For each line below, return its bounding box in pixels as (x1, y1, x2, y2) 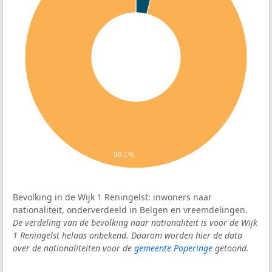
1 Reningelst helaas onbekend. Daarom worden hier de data (13, 229, 242, 242)
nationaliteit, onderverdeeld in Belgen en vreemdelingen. (13, 204, 248, 216)
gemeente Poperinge (134, 242, 212, 254)
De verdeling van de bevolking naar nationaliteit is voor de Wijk (13, 217, 257, 229)
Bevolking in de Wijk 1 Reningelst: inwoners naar (13, 191, 212, 203)
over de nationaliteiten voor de (13, 242, 134, 254)
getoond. (212, 242, 249, 254)
